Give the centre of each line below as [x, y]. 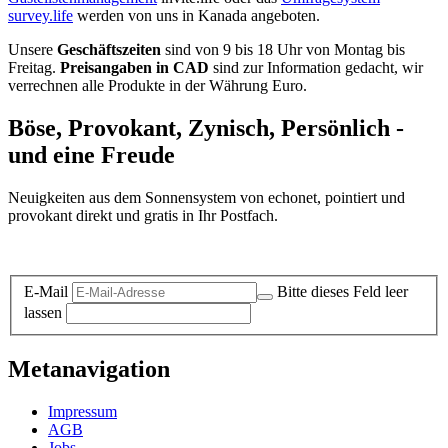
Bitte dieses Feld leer [342, 292]
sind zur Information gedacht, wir [316, 67]
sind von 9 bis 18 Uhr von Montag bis [283, 49]
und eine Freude [91, 154]
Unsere [32, 49]
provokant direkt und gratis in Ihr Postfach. [143, 215]
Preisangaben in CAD [134, 67]
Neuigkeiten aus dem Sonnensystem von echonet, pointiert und [206, 197]
